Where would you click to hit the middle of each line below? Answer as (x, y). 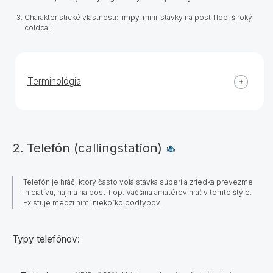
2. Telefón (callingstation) (87, 147)
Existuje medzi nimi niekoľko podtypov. (92, 202)
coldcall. (41, 27)
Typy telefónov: (46, 239)
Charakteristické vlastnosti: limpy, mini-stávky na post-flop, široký (138, 17)
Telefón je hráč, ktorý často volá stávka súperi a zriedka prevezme (138, 182)
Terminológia (54, 81)
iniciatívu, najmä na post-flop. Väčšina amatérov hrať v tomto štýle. (137, 192)
